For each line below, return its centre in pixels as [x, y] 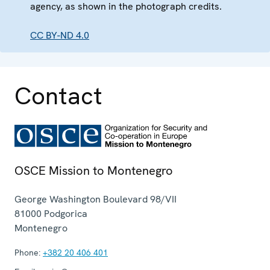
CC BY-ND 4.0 [60, 35]
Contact [58, 96]
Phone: [27, 252]
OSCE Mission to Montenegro [94, 170]
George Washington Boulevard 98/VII [96, 199]
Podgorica [66, 213]
